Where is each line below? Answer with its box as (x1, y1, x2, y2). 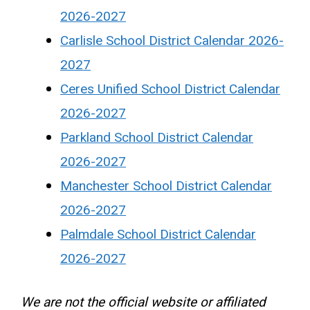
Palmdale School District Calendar (60, 224, 256, 244)
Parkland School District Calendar (60, 127, 253, 147)
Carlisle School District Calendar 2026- (60, 30, 284, 51)
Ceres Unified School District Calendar (60, 79, 280, 99)
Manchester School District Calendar (60, 176, 272, 196)
